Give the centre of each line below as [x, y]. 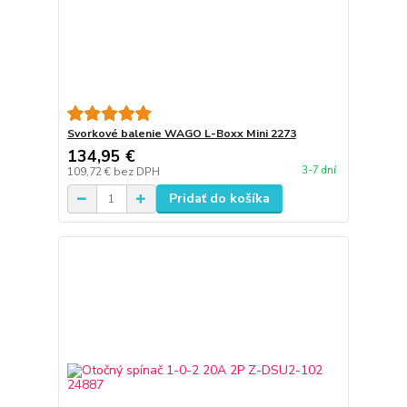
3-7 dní [318, 170]
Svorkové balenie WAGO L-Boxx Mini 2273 [181, 134]
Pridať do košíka [219, 199]
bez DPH [136, 172]
